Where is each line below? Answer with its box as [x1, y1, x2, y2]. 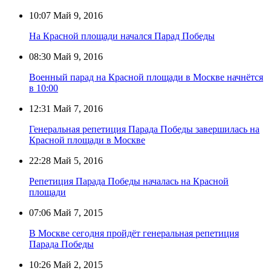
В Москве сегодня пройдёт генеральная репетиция [29, 227, 239, 238]
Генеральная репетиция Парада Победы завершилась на [29, 123, 260, 134]
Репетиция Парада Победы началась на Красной [29, 175, 229, 186]
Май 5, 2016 [51, 155, 103, 166]
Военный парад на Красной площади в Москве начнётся [29, 71, 263, 82]
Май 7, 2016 [51, 103, 103, 114]
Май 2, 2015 [51, 259, 103, 270]
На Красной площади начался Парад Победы [29, 30, 215, 41]
